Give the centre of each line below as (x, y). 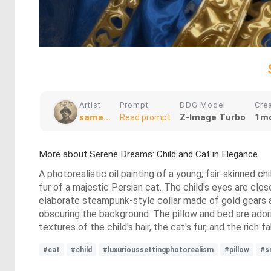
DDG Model (203, 105)
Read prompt (145, 117)
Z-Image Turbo (213, 117)
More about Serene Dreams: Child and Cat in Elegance (148, 154)
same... (95, 117)
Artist (90, 105)
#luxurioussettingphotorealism (158, 250)
